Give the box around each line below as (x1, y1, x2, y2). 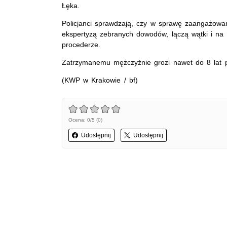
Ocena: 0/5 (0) (68, 117, 102, 123)
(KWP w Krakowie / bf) (62, 75, 138, 84)
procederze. (62, 40, 100, 49)
